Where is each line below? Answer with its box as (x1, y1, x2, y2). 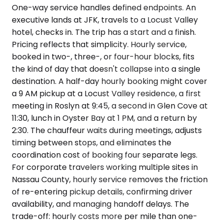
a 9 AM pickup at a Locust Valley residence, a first (12, 87, 201, 99)
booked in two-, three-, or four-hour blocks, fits (12, 51, 194, 62)
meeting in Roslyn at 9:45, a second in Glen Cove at (12, 100, 208, 111)
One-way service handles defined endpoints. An (12, 1, 196, 13)
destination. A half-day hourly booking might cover (12, 75, 207, 87)
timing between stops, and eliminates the (12, 137, 171, 148)
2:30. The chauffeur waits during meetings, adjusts (12, 124, 202, 136)
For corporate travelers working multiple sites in (12, 161, 198, 173)
